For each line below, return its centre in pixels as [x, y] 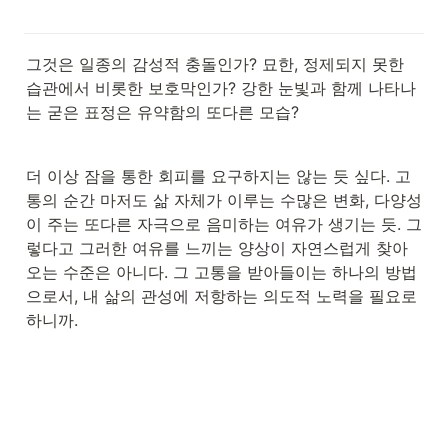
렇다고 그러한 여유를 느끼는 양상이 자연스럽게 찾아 [217, 248]
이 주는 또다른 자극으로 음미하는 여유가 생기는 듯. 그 [224, 224]
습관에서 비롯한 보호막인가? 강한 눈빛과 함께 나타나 [221, 88]
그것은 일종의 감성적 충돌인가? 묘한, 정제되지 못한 [215, 64]
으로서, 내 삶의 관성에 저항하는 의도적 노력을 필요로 [221, 296]
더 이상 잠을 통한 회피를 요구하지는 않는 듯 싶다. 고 [218, 176]
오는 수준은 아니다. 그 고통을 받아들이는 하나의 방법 [221, 272]
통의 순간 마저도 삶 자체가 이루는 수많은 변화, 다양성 [224, 200]
